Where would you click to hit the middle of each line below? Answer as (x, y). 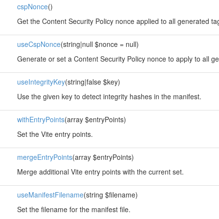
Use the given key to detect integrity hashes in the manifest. (109, 96)
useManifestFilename (50, 195)
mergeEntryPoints (44, 157)
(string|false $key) (92, 82)
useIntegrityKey (41, 82)
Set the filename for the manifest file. (74, 209)
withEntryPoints (41, 119)
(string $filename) (110, 195)
